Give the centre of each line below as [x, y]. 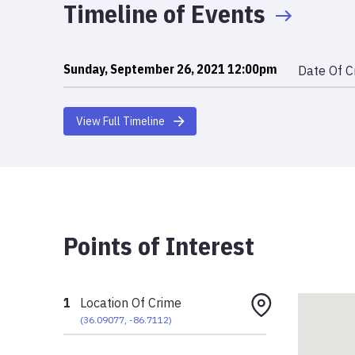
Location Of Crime [131, 302]
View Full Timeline [120, 121]
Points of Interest [159, 245]
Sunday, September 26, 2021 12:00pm [170, 69]
